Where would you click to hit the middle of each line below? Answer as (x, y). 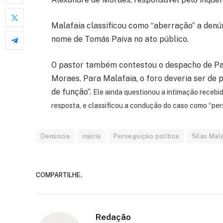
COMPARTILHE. (59, 175)
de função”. (72, 92)
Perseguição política (146, 136)
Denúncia (56, 136)
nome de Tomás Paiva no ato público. (120, 39)
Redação (113, 217)
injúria (92, 136)
